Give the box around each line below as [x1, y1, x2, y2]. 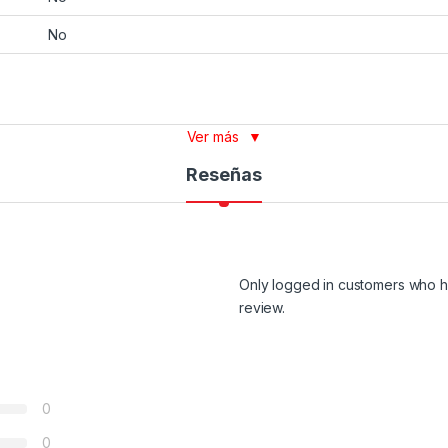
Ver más [186, 128, 243, 146]
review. [239, 299, 286, 317]
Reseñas [186, 164, 262, 186]
